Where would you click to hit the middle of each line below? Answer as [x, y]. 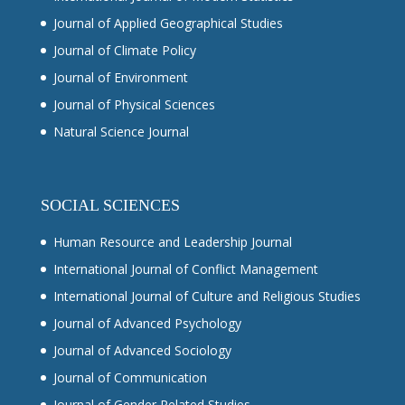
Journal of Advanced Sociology [142, 351]
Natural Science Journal [121, 132]
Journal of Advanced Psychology [147, 324]
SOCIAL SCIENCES [110, 206]
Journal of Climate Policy [124, 50]
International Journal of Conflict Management [185, 269]
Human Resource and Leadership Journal [172, 242]
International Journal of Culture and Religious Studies [207, 297]
